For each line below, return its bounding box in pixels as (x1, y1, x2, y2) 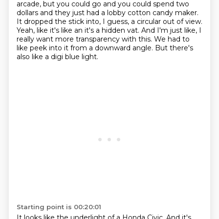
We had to (153, 35, 190, 44)
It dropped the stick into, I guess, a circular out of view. (16, 17, 202, 26)
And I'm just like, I (141, 26, 201, 35)
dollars (16, 8, 40, 17)
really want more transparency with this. (16, 35, 154, 44)
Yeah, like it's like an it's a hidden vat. (16, 26, 141, 35)
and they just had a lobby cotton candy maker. (40, 8, 198, 17)
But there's (154, 44, 193, 52)
